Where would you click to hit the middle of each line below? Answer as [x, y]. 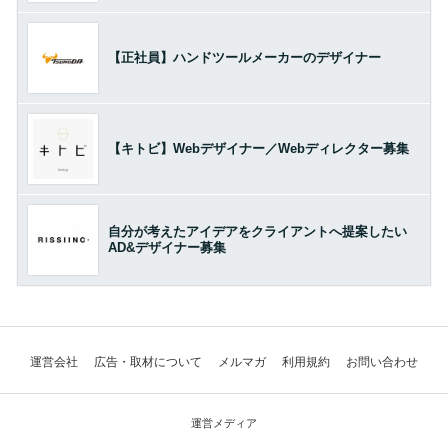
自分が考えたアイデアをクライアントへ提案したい [257, 231]
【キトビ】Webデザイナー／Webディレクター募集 [258, 148]
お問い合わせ [382, 361]
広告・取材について [148, 361]
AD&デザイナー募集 [166, 247]
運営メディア [224, 422]
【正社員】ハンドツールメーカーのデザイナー [244, 57]
